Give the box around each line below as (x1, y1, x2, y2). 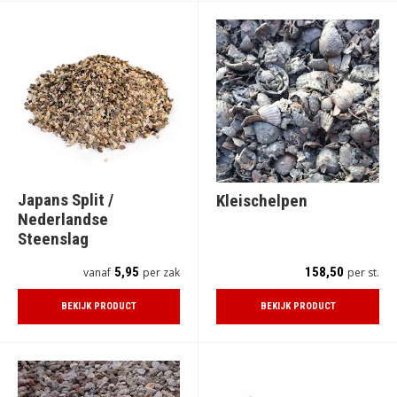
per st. (347, 265, 379, 281)
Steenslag (18, 228, 89, 249)
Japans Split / (18, 189, 113, 210)
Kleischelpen (216, 190, 307, 211)
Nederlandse (18, 208, 108, 230)
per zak (143, 265, 180, 281)
